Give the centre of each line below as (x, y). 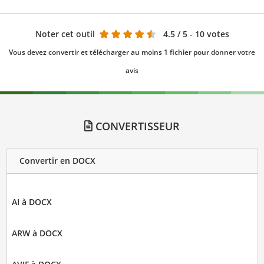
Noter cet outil (65, 34)
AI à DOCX (32, 202)
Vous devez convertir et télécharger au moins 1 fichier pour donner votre (132, 52)
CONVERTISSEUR (136, 126)
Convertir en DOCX (57, 161)
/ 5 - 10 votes (203, 34)
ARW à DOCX (37, 233)
